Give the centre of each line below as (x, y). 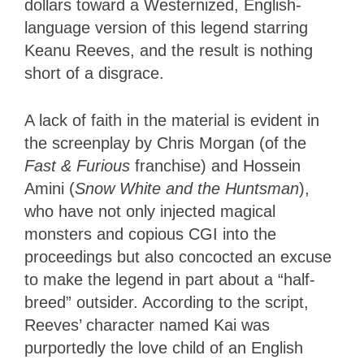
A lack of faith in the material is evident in (172, 120)
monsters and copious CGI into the (150, 234)
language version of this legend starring (166, 27)
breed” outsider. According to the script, (167, 302)
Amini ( (50, 188)
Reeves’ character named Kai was (147, 325)
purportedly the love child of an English (164, 347)
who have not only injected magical (150, 211)
